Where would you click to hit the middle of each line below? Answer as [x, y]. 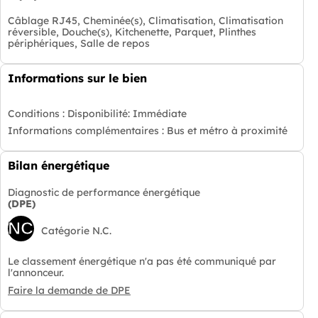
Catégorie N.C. [76, 231]
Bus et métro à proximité [227, 131]
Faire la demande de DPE [69, 290]
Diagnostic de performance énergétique [104, 193]
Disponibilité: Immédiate [127, 113]
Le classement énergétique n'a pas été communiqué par [142, 262]
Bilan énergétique [59, 166]
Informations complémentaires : [87, 131]
